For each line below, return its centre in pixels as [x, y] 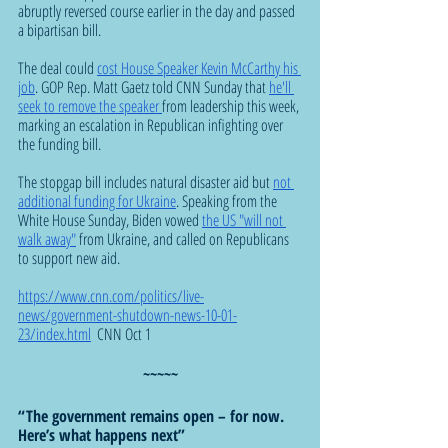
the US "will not [244, 219]
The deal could [57, 67]
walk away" [47, 238]
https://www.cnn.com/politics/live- [111, 295]
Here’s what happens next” [101, 434]
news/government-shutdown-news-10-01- [127, 314]
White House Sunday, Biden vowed [110, 219]
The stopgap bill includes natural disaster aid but [145, 181]
